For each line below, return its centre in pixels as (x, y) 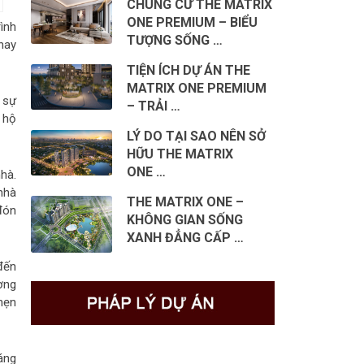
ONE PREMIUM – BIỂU (192, 22)
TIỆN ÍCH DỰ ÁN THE (188, 70)
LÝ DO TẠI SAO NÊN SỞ (196, 136)
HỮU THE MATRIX (180, 154)
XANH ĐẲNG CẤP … (185, 237)
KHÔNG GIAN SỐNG (184, 219)
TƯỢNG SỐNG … (174, 40)
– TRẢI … (153, 106)
